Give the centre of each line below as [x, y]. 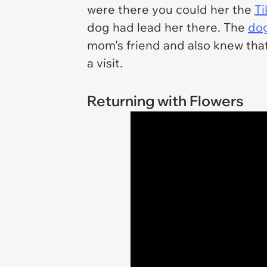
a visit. [106, 63]
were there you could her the [171, 9]
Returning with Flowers [165, 101]
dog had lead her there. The [167, 27]
